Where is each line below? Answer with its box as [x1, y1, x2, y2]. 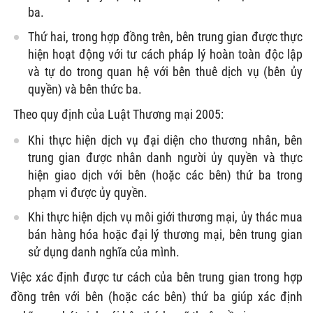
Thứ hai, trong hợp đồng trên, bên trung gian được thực [28, 29, 303, 44]
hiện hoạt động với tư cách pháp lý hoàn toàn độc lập [28, 46, 303, 61]
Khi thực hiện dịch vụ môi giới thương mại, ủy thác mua [28, 209, 303, 224]
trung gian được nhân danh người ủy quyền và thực [28, 150, 303, 165]
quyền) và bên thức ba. [28, 81, 142, 96]
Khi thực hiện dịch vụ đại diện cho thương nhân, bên [28, 132, 303, 147]
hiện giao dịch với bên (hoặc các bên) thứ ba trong [28, 167, 303, 182]
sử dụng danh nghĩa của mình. [28, 244, 180, 259]
